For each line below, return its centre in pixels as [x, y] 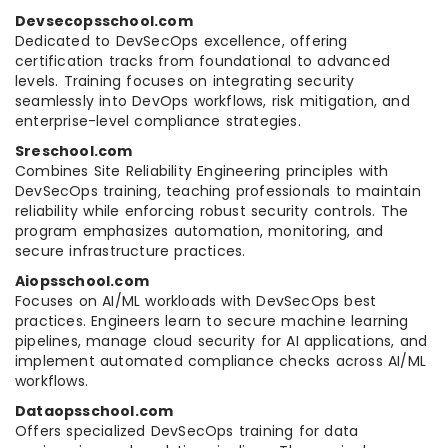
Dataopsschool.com [94, 411]
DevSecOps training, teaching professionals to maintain [218, 191]
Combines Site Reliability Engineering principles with [202, 171]
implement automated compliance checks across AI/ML [221, 361]
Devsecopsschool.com [104, 21]
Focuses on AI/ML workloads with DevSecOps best [196, 301]
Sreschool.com [74, 151]
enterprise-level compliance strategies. [158, 121]
